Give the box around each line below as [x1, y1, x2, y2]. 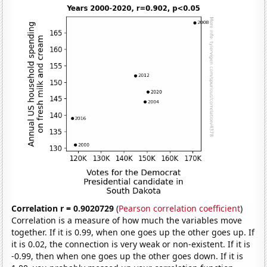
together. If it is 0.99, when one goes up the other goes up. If [11, 226, 255, 238]
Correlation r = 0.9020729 [11, 203, 114, 215]
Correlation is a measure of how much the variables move [11, 215, 243, 226]
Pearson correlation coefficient [119, 203, 241, 215]
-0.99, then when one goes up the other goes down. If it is [11, 250, 244, 262]
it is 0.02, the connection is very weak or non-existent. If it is [11, 238, 251, 250]
